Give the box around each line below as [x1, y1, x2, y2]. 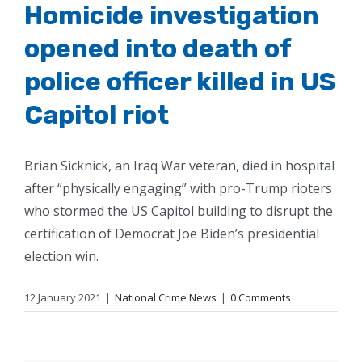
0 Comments [230, 289, 291, 305]
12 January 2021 [24, 289, 101, 305]
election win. [24, 246, 99, 265]
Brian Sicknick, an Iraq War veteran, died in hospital [24, 156, 335, 175]
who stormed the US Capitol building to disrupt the [24, 201, 333, 220]
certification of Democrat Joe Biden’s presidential [24, 224, 319, 242]
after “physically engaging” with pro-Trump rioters [24, 179, 332, 197]
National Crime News [115, 289, 217, 305]
